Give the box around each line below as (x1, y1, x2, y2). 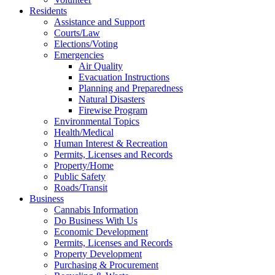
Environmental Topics (54, 116, 139, 127)
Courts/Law (54, 28, 100, 39)
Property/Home (54, 160, 114, 171)
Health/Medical (54, 127, 114, 138)
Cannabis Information (54, 204, 138, 215)
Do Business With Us (54, 215, 137, 227)
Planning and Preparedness (79, 83, 183, 94)
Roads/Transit (54, 182, 107, 193)
